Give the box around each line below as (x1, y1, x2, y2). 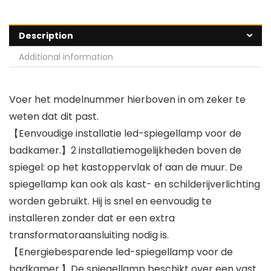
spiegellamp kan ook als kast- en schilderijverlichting (9, 177, 260, 192)
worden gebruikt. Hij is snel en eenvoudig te (9, 194, 212, 209)
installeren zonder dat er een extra (9, 211, 175, 226)
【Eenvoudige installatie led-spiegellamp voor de (9, 126, 241, 141)
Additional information (19, 51, 113, 64)
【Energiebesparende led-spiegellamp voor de (9, 245, 233, 260)
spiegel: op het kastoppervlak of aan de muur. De (9, 160, 243, 175)
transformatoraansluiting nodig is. (9, 228, 169, 243)
